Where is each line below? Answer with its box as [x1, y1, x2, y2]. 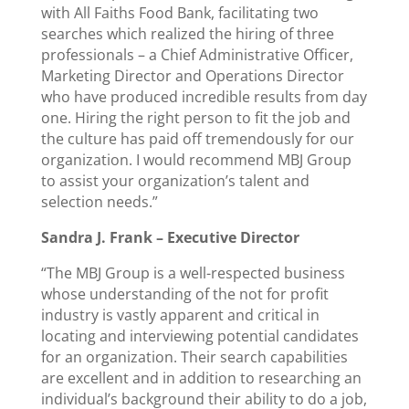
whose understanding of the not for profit [40, 284, 329, 304]
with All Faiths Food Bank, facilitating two [40, 3, 319, 23]
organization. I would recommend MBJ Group [40, 150, 351, 170]
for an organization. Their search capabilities [40, 347, 348, 367]
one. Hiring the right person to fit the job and [40, 108, 351, 128]
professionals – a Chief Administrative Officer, [40, 45, 353, 65]
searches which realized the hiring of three [40, 24, 334, 44]
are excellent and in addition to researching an [40, 368, 362, 388]
